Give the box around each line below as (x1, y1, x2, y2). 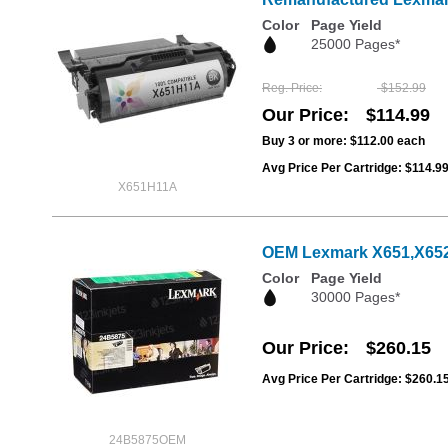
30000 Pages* (311, 289, 400, 306)
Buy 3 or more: (262, 133, 350, 148)
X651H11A (117, 180, 177, 195)
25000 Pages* (311, 36, 400, 53)
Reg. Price (262, 80, 319, 95)
